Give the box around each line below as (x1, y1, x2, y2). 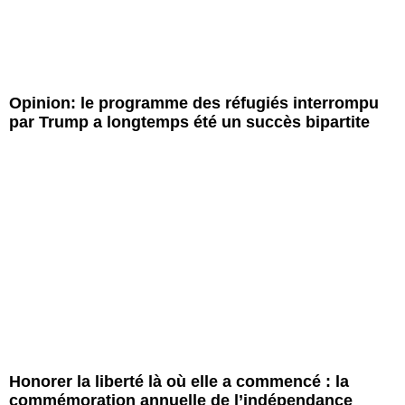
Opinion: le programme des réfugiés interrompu (9, 94, 379, 113)
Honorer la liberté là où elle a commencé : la (9, 372, 349, 391)
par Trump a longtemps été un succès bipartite (9, 113, 370, 132)
